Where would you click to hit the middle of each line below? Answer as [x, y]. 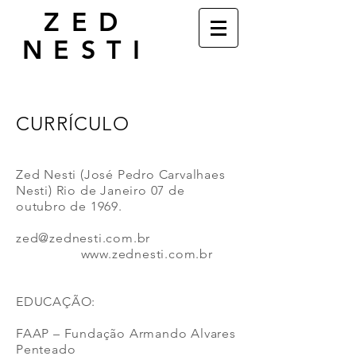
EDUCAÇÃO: [58, 302]
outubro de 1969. [69, 206]
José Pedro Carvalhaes [155, 174]
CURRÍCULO [73, 124]
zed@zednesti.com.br [83, 238]
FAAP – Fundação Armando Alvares [126, 333]
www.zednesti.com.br [147, 254]
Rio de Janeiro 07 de [120, 190]
